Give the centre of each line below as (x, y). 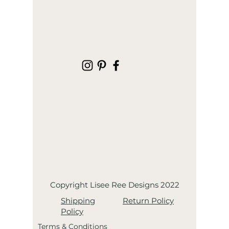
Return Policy (148, 201)
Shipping (78, 201)
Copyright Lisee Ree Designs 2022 (114, 185)
